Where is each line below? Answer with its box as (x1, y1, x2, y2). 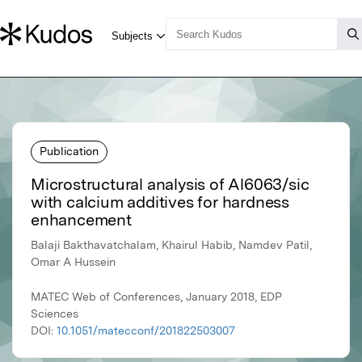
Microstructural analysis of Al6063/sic (31, 175, 309, 195)
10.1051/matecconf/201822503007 (57, 324, 235, 338)
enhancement (31, 210, 132, 230)
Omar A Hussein (31, 255, 116, 269)
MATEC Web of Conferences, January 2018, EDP (31, 290, 282, 304)
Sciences (31, 307, 78, 321)
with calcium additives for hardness (31, 192, 289, 213)
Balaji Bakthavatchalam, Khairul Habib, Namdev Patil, (31, 238, 312, 252)
